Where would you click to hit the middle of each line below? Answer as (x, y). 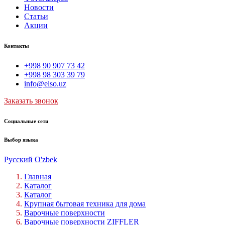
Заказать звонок (31, 100)
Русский (18, 159)
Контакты (17, 45)
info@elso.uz (45, 83)
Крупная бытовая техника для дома (85, 203)
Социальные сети (26, 121)
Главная (38, 176)
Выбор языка (21, 139)
